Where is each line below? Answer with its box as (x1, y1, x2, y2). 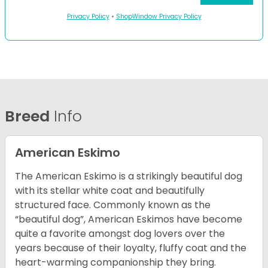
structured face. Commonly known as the (15, 198, 211, 212)
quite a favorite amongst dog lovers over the (15, 227, 225, 241)
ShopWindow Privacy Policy (115, 12, 202, 22)
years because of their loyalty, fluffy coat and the (15, 241, 246, 255)
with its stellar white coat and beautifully (15, 184, 205, 198)
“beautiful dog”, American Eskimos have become (15, 212, 242, 227)
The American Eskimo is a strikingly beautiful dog (15, 169, 242, 184)
